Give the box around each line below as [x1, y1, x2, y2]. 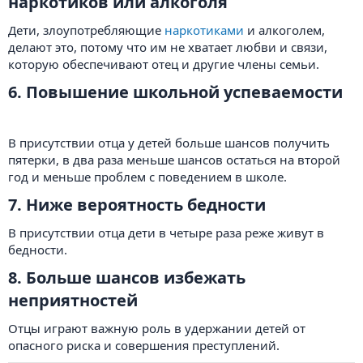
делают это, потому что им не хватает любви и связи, [8, 39, 327, 55]
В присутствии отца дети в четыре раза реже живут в [8, 224, 324, 241]
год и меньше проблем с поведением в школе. [8, 169, 287, 185]
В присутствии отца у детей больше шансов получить [8, 135, 330, 151]
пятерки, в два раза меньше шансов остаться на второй [8, 152, 340, 168]
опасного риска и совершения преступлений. [8, 337, 280, 353]
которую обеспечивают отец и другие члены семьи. [8, 56, 319, 72]
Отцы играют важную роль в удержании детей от [8, 320, 305, 336]
